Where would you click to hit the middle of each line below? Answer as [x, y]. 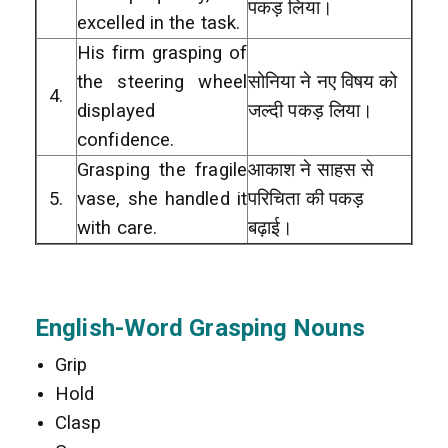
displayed [116, 110]
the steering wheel [162, 81]
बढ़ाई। [271, 227]
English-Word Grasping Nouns [200, 327]
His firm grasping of [162, 52]
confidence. [126, 139]
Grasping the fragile [162, 169]
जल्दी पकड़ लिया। [311, 110]
